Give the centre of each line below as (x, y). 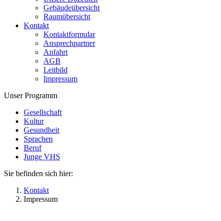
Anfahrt (55, 52)
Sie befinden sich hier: (38, 173)
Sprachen (38, 139)
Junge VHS (42, 157)
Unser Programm (31, 95)
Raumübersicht (67, 17)
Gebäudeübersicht (72, 8)
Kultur (34, 121)
